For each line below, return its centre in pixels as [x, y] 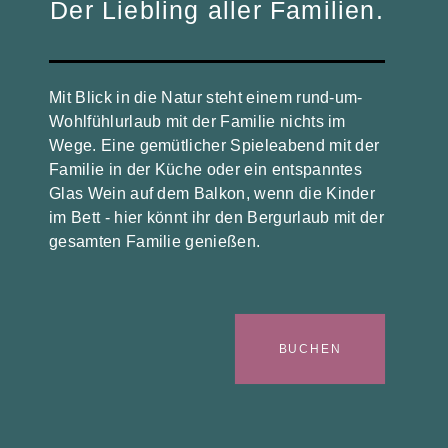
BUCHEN [310, 348]
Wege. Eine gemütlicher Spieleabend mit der [214, 145]
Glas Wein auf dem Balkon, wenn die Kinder [212, 193]
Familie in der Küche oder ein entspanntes [206, 169]
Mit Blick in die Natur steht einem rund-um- [206, 97]
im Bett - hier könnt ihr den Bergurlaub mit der [217, 217]
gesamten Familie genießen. [155, 241]
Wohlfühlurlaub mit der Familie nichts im [197, 121]
